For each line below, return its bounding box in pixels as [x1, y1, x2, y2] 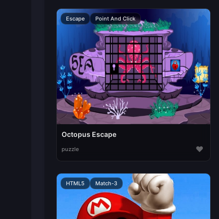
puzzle [61, 145, 79, 153]
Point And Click [95, 15, 135, 22]
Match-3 [95, 179, 117, 187]
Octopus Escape [61, 130, 116, 138]
